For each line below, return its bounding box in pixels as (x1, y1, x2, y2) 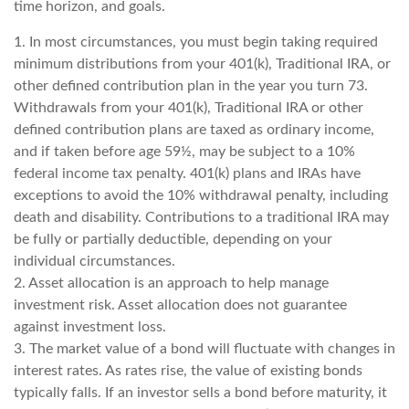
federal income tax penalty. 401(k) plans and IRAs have (14, 166, 361, 182)
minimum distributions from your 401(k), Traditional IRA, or (14, 57, 391, 72)
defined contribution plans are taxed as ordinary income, (14, 122, 374, 138)
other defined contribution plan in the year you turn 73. (14, 79, 368, 94)
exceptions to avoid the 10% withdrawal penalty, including (14, 188, 388, 204)
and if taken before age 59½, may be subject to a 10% (14, 144, 355, 160)
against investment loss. (14, 320, 166, 335)
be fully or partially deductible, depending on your (14, 232, 332, 247)
